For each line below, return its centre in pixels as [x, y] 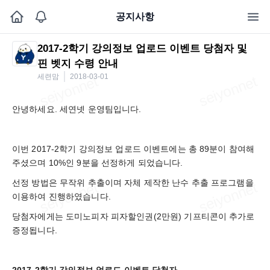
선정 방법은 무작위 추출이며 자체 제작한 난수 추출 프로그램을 [133, 183]
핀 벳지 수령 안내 [78, 64]
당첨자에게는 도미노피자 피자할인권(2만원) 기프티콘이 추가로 [133, 216]
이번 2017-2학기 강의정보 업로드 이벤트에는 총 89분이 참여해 [133, 149]
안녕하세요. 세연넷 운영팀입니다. [77, 109]
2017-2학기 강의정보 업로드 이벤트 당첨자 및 [142, 49]
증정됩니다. [35, 230]
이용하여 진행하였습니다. [61, 196]
